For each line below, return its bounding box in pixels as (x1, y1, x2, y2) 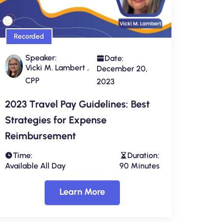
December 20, (96, 64, 148, 74)
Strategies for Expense (5, 114, 107, 126)
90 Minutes (119, 161, 160, 171)
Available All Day (5, 161, 66, 171)
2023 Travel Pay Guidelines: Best (5, 98, 150, 111)
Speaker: (25, 53, 56, 63)
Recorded (14, 32, 44, 41)
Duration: (127, 151, 159, 161)
